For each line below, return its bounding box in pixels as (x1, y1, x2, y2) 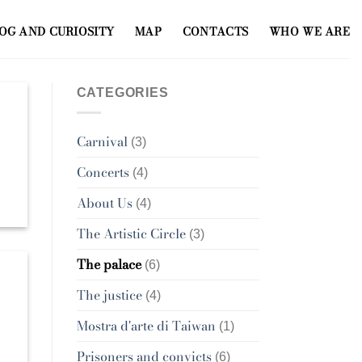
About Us (76, 192, 133, 213)
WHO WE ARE (269, 22, 350, 40)
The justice (76, 284, 142, 305)
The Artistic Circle (76, 223, 186, 243)
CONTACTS (182, 22, 249, 40)
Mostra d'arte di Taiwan (76, 315, 216, 335)
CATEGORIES (76, 86, 169, 99)
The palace (76, 254, 141, 274)
